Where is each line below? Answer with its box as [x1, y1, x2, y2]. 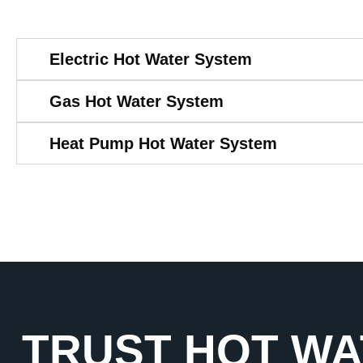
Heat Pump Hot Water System [49, 134, 277, 152]
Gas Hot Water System [49, 92, 224, 110]
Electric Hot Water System [49, 49, 252, 68]
